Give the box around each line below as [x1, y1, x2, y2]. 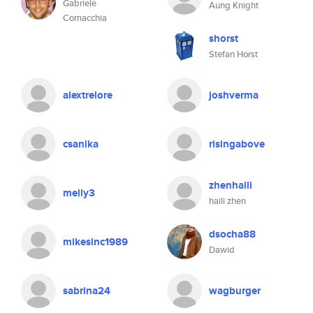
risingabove [209, 136, 265, 152]
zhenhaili [209, 177, 252, 193]
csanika [63, 136, 99, 152]
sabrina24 [63, 283, 110, 298]
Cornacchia [63, 11, 107, 24]
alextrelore [63, 87, 112, 103]
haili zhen [209, 194, 246, 208]
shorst [209, 31, 238, 46]
